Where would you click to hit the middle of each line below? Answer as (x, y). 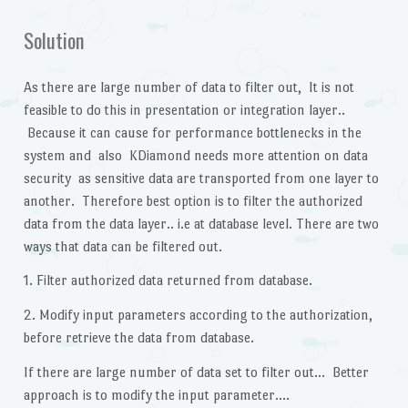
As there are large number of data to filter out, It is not (189, 87)
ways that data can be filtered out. (122, 246)
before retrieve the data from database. (138, 338)
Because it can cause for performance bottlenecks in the (192, 132)
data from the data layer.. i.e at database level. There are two (201, 223)
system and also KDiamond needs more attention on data (195, 155)
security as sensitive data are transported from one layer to (201, 178)
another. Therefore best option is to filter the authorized (193, 200)
